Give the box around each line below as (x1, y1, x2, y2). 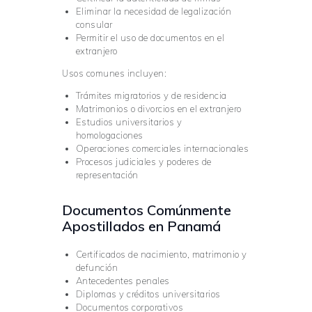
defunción (75, 261, 118, 273)
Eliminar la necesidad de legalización (75, 6, 231, 17)
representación (75, 169, 139, 181)
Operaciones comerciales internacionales (75, 143, 249, 155)
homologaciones (75, 130, 143, 141)
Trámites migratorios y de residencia (75, 90, 227, 102)
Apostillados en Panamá (62, 217, 221, 235)
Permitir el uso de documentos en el (75, 32, 224, 44)
